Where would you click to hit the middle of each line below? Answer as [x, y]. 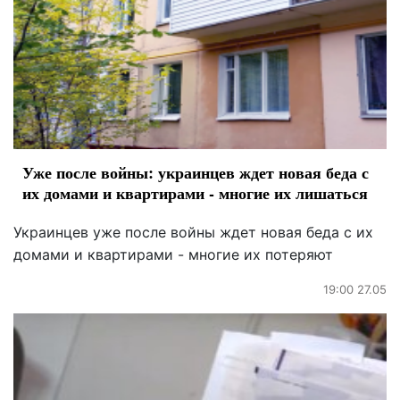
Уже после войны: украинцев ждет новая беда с [196, 172]
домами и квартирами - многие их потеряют [173, 254]
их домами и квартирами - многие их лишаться [195, 193]
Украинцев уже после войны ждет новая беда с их [193, 232]
